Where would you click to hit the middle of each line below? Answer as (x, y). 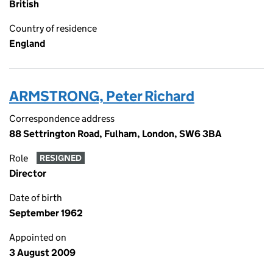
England (27, 44)
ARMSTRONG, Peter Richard (102, 96)
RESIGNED (60, 158)
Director (28, 173)
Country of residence (53, 28)
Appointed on (38, 237)
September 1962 (46, 213)
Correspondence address (62, 119)
